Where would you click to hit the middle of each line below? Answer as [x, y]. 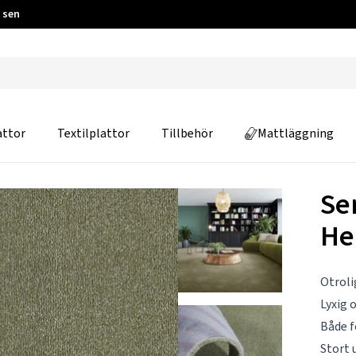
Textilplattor [93, 133]
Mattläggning [296, 133]
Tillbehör [187, 133]
